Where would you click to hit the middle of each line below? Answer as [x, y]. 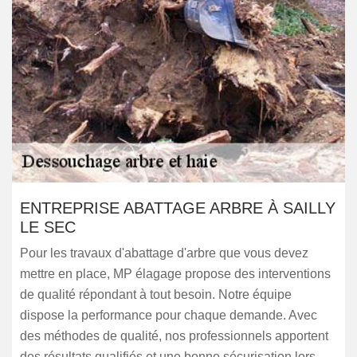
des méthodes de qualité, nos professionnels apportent [174, 336]
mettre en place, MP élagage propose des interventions [175, 274]
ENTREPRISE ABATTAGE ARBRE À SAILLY [178, 208]
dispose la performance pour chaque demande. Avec [169, 315]
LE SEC [48, 227]
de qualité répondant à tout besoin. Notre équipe [156, 294]
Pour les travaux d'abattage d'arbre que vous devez [164, 253]
